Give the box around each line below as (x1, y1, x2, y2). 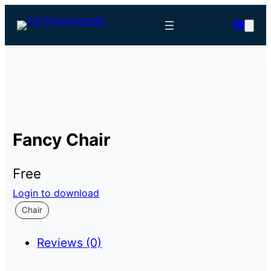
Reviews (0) (37, 235, 102, 250)
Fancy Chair (13, 129, 111, 150)
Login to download (13, 186, 100, 199)
